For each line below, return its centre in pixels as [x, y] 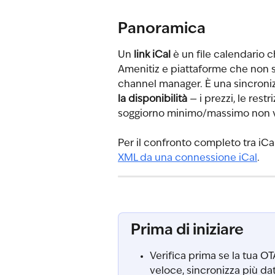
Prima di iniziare [187, 230]
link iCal [152, 55]
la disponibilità [153, 99]
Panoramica [162, 29]
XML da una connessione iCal [188, 159]
